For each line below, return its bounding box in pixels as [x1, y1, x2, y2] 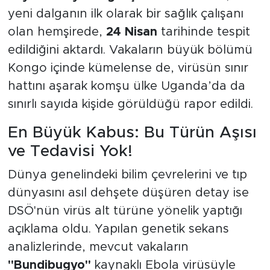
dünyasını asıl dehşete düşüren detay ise [7, 187, 249, 199]
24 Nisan [105, 25, 157, 38]
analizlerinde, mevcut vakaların [7, 241, 189, 254]
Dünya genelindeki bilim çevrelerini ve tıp [7, 169, 247, 181]
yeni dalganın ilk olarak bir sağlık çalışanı [7, 7, 243, 20]
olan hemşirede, [7, 25, 106, 38]
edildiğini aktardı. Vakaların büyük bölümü [7, 43, 253, 56]
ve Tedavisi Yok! [7, 143, 133, 159]
